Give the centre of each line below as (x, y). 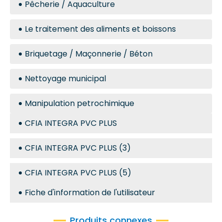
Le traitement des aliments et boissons (100, 29)
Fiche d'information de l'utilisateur (90, 193)
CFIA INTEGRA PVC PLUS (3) (78, 148)
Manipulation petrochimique (80, 103)
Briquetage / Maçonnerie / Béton (89, 54)
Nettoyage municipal (65, 79)
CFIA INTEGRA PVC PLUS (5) (78, 173)
